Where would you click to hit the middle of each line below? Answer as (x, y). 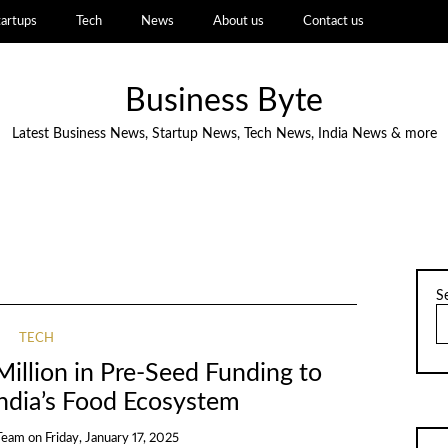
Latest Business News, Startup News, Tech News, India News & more (224, 134)
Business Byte (224, 101)
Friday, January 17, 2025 (112, 439)
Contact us (333, 21)
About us (238, 21)
